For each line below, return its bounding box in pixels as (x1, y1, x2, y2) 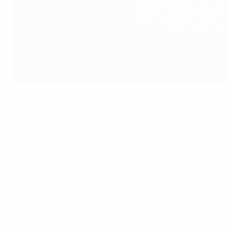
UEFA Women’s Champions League (26, 86, 154, 97)
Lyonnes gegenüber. (12, 98, 87, 109)
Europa (12, 188, 55, 205)
